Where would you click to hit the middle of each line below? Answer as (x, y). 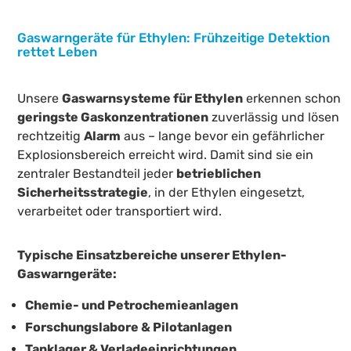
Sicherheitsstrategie (83, 192)
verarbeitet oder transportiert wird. (120, 211)
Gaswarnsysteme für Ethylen (153, 98)
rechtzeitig (51, 136)
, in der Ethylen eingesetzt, (227, 192)
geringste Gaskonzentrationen (113, 117)
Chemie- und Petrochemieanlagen (132, 305)
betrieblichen (219, 173)
